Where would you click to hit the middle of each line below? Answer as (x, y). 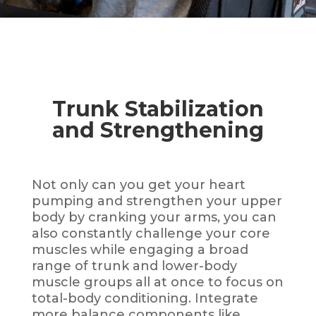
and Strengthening (158, 130)
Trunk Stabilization (158, 109)
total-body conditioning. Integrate (145, 298)
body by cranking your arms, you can (154, 217)
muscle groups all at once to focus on (157, 282)
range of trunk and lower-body (134, 266)
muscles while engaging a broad (140, 249)
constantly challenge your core (165, 233)
